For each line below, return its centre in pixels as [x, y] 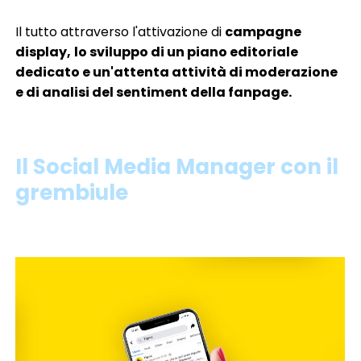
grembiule [72, 193]
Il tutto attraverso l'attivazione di [120, 32]
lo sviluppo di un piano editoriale [187, 52]
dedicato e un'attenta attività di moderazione [177, 73]
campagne [263, 32]
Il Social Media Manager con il [177, 167]
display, [44, 52]
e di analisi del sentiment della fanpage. [154, 93]
